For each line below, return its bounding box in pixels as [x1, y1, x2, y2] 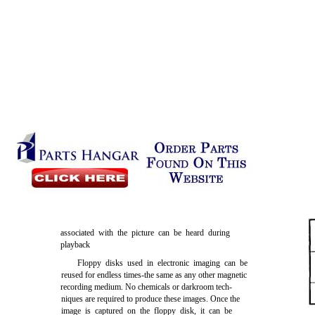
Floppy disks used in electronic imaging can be [77, 258, 248, 268]
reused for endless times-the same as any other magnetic [61, 270, 247, 280]
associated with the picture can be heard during [60, 228, 231, 238]
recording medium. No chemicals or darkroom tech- [60, 282, 233, 292]
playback [60, 240, 91, 250]
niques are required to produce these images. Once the [61, 294, 240, 304]
